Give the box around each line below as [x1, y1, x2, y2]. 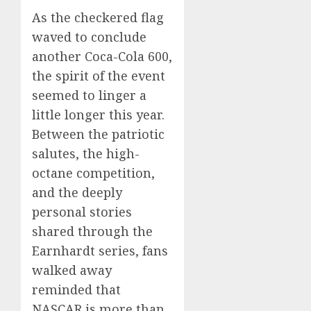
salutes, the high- [32, 145, 140, 162]
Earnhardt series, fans [32, 242, 168, 260]
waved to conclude [32, 28, 146, 46]
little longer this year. [32, 106, 165, 124]
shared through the [32, 223, 153, 240]
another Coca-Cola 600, [32, 48, 172, 65]
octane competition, [32, 165, 155, 182]
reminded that [32, 281, 121, 299]
